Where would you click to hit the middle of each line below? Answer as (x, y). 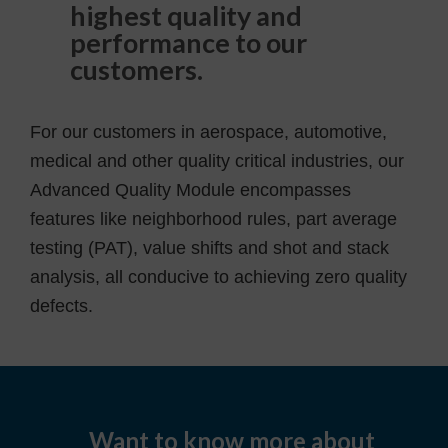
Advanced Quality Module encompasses (190, 189)
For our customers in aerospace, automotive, (208, 131)
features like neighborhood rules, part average (213, 218)
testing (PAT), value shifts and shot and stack (209, 247)
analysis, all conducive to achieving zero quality (218, 276)
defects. (61, 305)
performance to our (188, 42)
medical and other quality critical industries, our (217, 160)
